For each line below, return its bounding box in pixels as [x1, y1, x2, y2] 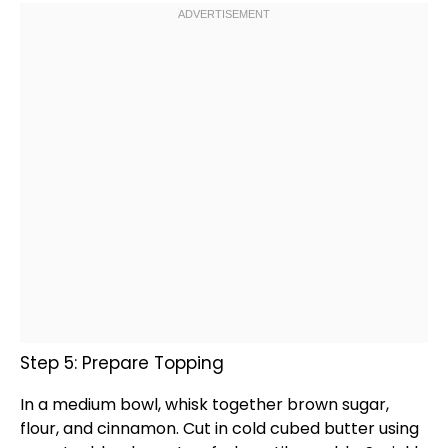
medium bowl [52, 393, 158, 416]
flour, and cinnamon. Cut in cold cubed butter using [20, 417, 419, 440]
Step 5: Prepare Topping [20, 351, 224, 375]
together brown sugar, [208, 393, 389, 416]
